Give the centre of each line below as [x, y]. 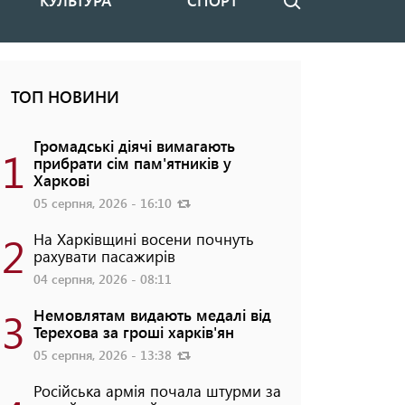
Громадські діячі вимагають [134, 146]
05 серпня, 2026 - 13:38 [104, 355]
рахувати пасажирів [104, 256]
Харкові [61, 180]
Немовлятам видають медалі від [152, 315]
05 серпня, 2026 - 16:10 [104, 203]
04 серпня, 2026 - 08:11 [102, 279]
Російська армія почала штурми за [157, 391]
